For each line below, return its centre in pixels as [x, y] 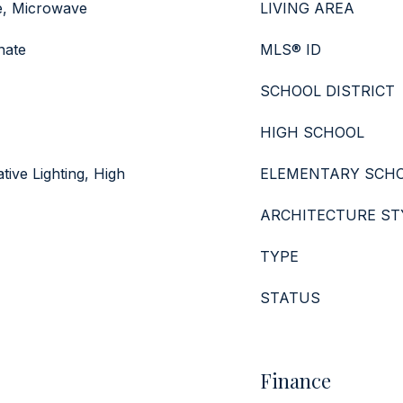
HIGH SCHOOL [312, 132]
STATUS [290, 298]
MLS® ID [291, 49]
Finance [296, 381]
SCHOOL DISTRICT [327, 91]
